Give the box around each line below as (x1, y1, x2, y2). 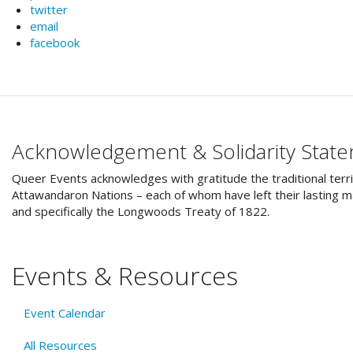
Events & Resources (12, 258, 238, 292)
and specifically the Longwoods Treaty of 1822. (12, 203, 269, 219)
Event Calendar (24, 305, 106, 321)
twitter (29, 2, 68, 17)
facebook (29, 35, 80, 50)
